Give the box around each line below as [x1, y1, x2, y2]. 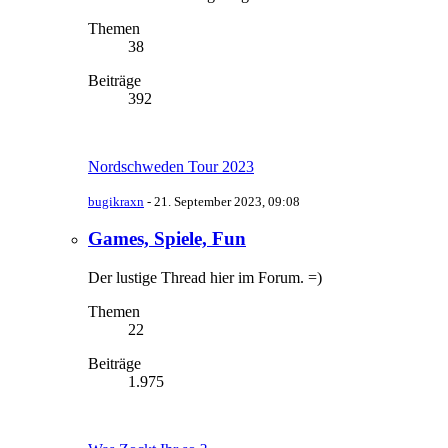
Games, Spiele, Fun [88, 228, 246, 250]
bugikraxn [88, 193, 144, 209]
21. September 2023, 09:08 [154, 193, 300, 209]
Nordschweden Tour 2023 [88, 157, 254, 175]
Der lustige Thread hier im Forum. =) [88, 269, 322, 287]
